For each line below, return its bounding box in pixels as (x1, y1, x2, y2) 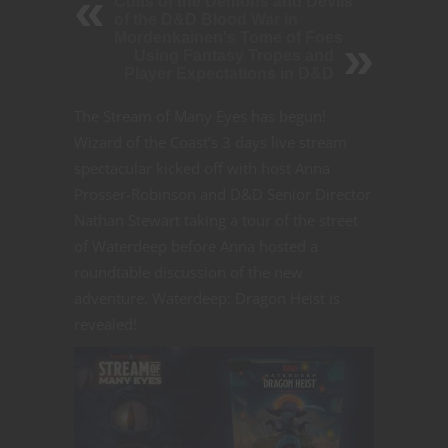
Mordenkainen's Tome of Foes (114, 29, 343, 47)
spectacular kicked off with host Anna (74, 158, 330, 179)
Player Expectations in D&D (124, 65, 334, 83)
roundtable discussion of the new (74, 262, 303, 283)
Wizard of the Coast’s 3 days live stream (74, 132, 347, 153)
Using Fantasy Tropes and (134, 47, 334, 65)
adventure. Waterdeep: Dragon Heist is (74, 288, 340, 309)
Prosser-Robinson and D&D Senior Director (74, 184, 371, 205)
